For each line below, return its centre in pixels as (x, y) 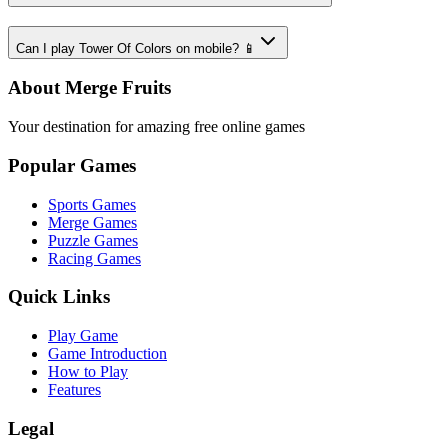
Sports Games (92, 204)
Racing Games (94, 258)
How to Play (88, 371)
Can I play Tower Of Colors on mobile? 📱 (136, 48)
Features (74, 389)
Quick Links (59, 297)
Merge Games (92, 222)
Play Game (83, 335)
